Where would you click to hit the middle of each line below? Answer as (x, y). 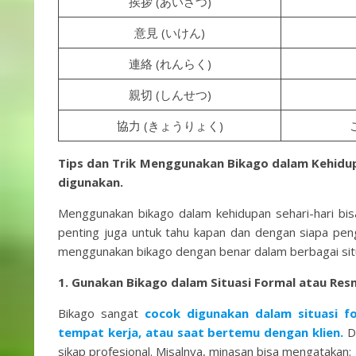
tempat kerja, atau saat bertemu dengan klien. (203, 332)
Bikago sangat (102, 313)
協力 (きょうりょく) (170, 126)
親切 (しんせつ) (170, 95)
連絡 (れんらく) (170, 64)
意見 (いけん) (170, 33)
